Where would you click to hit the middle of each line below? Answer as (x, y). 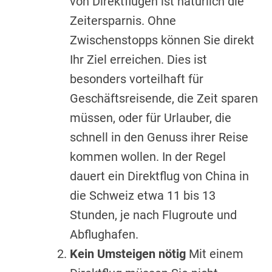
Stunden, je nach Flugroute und (153, 215)
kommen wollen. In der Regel (148, 157)
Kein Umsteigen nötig (128, 254)
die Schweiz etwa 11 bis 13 (143, 196)
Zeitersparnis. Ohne (123, 21)
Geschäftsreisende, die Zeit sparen (164, 99)
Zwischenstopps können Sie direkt (162, 40)
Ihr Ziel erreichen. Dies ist (138, 60)
